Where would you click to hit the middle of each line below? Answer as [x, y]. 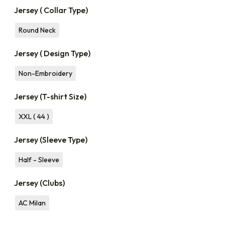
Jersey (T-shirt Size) [50, 96]
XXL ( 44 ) [34, 116]
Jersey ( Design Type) [52, 53]
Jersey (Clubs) [39, 183]
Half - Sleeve [39, 159]
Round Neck [37, 30]
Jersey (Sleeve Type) [51, 139]
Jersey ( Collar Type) [51, 10]
